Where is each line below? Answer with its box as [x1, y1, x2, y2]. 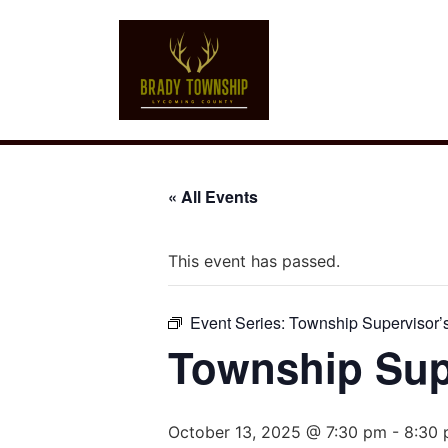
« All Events [168, 185, 258, 208]
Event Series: [190, 311, 289, 334]
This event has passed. [168, 251, 340, 271]
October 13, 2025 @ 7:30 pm [168, 422, 387, 442]
